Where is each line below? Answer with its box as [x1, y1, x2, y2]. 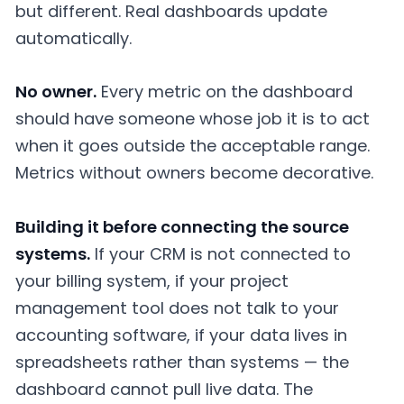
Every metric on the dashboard [96, 80, 353, 104]
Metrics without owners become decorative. [15, 161, 373, 185]
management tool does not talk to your [15, 297, 339, 319]
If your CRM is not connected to [90, 243, 351, 265]
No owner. [15, 80, 96, 104]
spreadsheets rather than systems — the [15, 351, 349, 373]
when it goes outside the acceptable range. [15, 134, 370, 158]
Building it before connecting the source [15, 216, 349, 238]
